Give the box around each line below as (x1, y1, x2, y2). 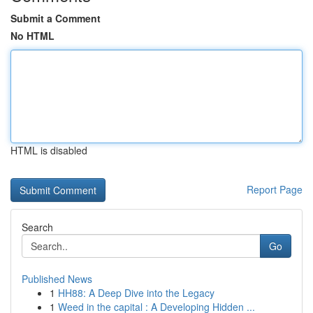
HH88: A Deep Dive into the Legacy (58, 286, 214, 300)
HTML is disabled (10, 143, 87, 157)
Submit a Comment (10, 11, 101, 25)
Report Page (247, 182, 303, 196)
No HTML (10, 29, 54, 43)
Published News (22, 272, 92, 286)
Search (22, 220, 53, 234)
